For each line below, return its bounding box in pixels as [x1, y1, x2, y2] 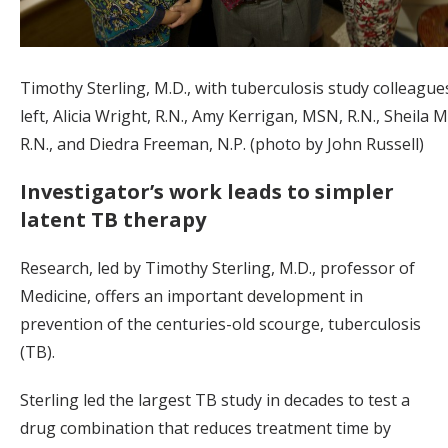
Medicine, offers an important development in [20, 285, 363, 308]
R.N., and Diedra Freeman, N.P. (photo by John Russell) [20, 133, 424, 156]
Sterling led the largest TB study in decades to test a [20, 389, 410, 412]
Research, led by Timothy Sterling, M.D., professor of [20, 257, 415, 280]
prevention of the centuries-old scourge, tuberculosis [20, 313, 421, 336]
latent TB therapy [20, 206, 206, 234]
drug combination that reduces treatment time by [20, 417, 391, 440]
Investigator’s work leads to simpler [20, 178, 394, 206]
